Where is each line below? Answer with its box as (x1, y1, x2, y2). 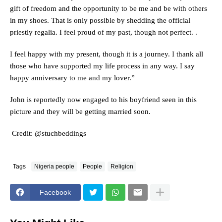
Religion (111, 163, 133, 170)
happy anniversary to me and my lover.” (10, 74, 137, 82)
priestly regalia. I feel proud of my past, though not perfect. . (10, 28, 197, 37)
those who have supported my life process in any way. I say (10, 62, 195, 70)
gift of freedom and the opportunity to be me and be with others (10, 4, 207, 13)
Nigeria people (34, 163, 74, 170)
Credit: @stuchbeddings (10, 129, 86, 138)
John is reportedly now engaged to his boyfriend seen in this (10, 96, 197, 104)
